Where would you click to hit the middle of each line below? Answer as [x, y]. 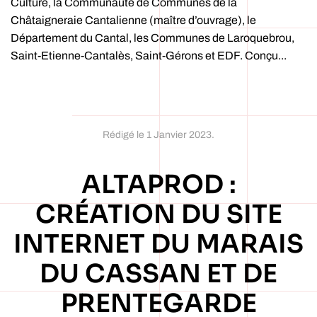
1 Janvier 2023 [179, 135]
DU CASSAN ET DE [158, 273]
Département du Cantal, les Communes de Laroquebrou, [152, 38]
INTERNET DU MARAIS [158, 244]
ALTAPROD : [158, 184]
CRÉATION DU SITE [158, 214]
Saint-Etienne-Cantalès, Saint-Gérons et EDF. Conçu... [149, 56]
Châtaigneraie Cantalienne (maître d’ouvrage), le [133, 20]
